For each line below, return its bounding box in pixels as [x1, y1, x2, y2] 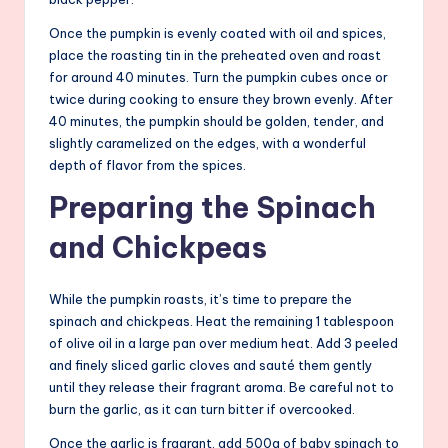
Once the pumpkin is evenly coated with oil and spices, [49, 25, 386, 42]
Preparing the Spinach [49, 189, 376, 227]
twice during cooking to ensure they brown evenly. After [49, 91, 393, 108]
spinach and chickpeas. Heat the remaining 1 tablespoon [49, 313, 394, 330]
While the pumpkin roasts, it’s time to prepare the [49, 291, 352, 308]
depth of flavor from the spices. [49, 157, 246, 174]
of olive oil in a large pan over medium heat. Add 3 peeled [49, 335, 398, 352]
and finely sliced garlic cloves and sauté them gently [49, 357, 372, 374]
